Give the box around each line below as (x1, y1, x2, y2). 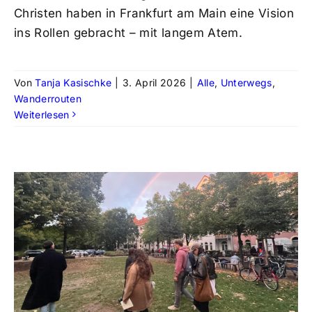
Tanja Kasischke (35, 76, 112, 88)
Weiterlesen (13, 108, 70, 120)
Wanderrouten (13, 92, 82, 104)
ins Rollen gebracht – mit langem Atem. (13, 25, 242, 40)
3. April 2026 (122, 76, 187, 88)
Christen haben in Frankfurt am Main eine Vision (13, 6, 294, 20)
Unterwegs (220, 76, 272, 88)
